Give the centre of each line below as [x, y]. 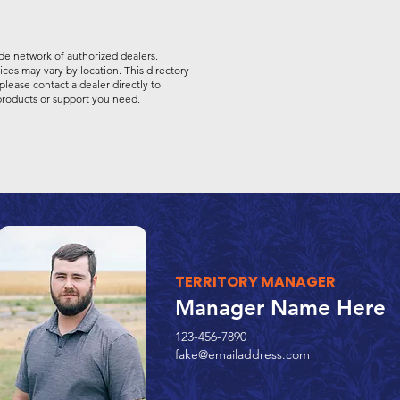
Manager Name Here [280, 308]
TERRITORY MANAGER [255, 282]
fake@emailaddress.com [242, 354]
